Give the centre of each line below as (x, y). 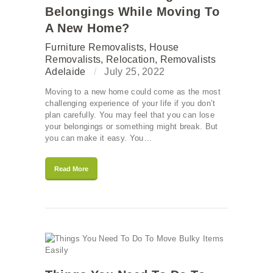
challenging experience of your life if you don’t (130, 104)
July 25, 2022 (135, 72)
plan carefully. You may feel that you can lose (130, 115)
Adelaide (66, 72)
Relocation (130, 60)
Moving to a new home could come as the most (133, 92)
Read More (71, 169)
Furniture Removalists (95, 48)
